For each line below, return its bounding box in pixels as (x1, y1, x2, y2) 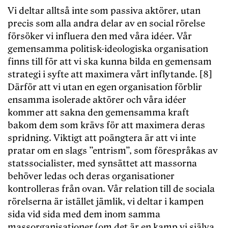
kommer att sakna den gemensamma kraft (8, 107, 189, 119)
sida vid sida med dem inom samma (8, 209, 160, 220)
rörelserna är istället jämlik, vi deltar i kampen (8, 196, 204, 208)
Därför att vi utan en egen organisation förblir (8, 82, 202, 93)
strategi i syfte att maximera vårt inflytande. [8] (8, 69, 212, 80)
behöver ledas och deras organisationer (8, 171, 175, 182)
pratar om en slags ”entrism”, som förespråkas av (8, 146, 218, 157)
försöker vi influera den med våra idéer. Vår (8, 31, 192, 42)
